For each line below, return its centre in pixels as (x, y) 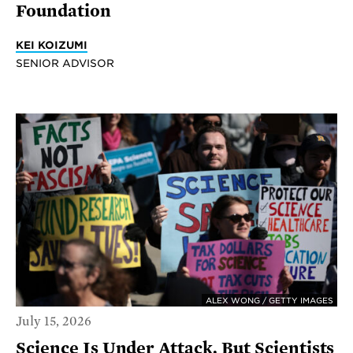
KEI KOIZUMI (52, 45)
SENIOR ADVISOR (65, 63)
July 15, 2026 (54, 322)
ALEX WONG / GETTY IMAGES (269, 300)
